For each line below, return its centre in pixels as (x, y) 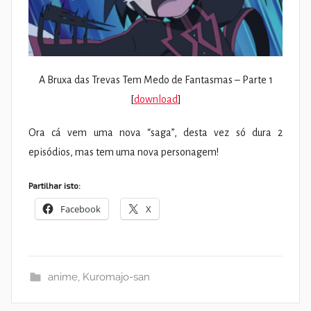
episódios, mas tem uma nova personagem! (124, 152)
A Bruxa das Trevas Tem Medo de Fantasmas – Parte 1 (155, 79)
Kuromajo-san (116, 277)
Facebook (81, 209)
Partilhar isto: (54, 185)
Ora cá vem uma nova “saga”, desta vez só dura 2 (155, 132)
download (155, 99)
